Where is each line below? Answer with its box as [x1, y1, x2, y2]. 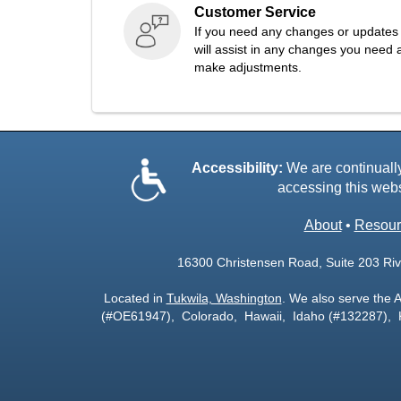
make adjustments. [194, 60, 302, 74]
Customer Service [194, 4, 316, 20]
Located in [103, 291, 166, 305]
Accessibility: [191, 160, 283, 175]
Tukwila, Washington [166, 291, 282, 305]
